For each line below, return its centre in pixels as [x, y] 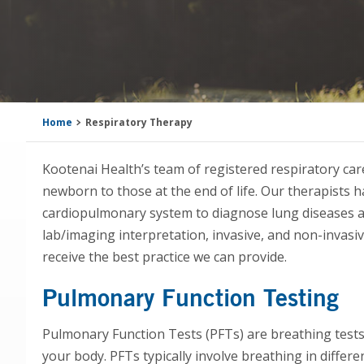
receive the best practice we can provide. [165, 257]
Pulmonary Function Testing [191, 297]
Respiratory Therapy [139, 122]
